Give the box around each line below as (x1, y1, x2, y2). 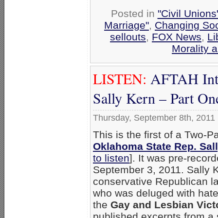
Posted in (110, 7, 158, 19)
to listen (93, 152, 129, 163)
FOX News (152, 31, 201, 42)
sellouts (110, 31, 146, 42)
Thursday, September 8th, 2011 (93, 112, 215, 123)
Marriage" (104, 19, 149, 31)
